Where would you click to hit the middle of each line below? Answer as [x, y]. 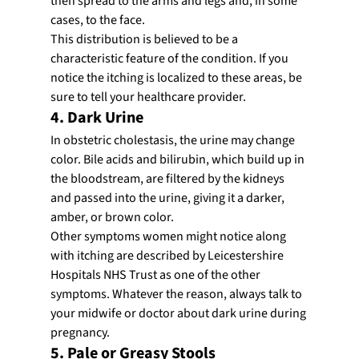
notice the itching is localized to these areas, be [177, 77]
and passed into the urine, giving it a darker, [168, 198]
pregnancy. [80, 332]
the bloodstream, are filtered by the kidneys [168, 178]
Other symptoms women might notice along [169, 236]
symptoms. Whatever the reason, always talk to [177, 294]
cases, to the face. [97, 20]
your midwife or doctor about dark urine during [179, 313]
